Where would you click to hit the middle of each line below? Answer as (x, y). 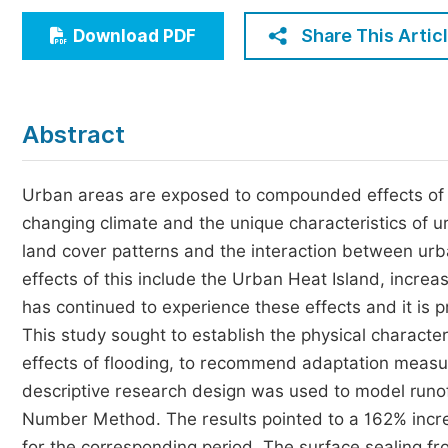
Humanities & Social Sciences (164, 56)
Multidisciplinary (115, 93)
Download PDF (134, 36)
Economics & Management (154, 19)
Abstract (73, 134)
